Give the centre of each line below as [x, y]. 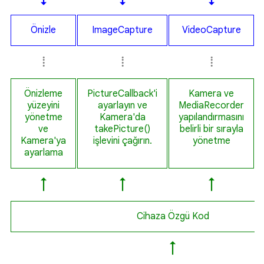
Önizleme [43, 94]
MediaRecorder [211, 105]
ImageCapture [122, 30]
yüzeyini [43, 105]
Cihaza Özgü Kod [173, 216]
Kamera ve [211, 94]
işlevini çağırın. [122, 141]
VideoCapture [211, 30]
